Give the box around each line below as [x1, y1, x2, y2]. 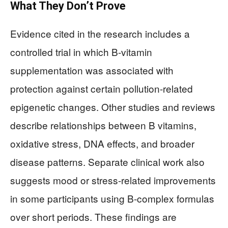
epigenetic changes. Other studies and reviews [10, 100, 215, 114]
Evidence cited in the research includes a [10, 26, 190, 41]
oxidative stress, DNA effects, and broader [10, 136, 194, 151]
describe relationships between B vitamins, [10, 118, 196, 132]
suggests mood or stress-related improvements [10, 173, 216, 187]
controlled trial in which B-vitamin [10, 45, 152, 59]
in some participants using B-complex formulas [10, 191, 214, 206]
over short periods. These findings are [10, 210, 177, 224]
